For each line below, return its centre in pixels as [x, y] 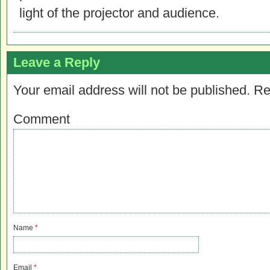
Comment [42, 119]
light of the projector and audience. [119, 13]
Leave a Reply [57, 62]
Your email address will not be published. [132, 90]
